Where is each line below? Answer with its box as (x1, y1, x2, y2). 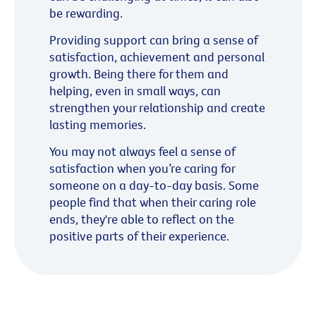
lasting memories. (49, 116, 146, 133)
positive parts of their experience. (49, 227, 229, 244)
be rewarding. (49, 4, 123, 21)
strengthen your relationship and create (49, 99, 265, 116)
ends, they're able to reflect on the (49, 210, 234, 227)
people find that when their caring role (49, 193, 256, 210)
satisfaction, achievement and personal (49, 48, 265, 65)
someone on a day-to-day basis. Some (49, 176, 259, 193)
